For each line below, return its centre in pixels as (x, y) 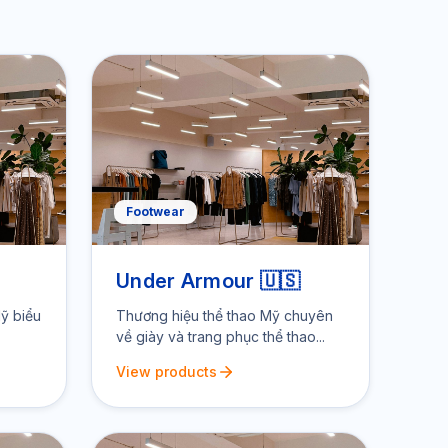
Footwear (155, 211)
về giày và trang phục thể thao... (220, 336)
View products (166, 371)
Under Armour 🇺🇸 (208, 281)
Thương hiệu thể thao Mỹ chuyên (224, 315)
